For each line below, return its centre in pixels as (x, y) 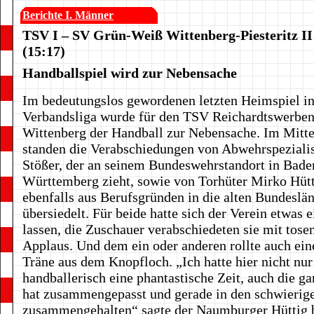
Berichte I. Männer (68, 15)
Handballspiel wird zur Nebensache (130, 73)
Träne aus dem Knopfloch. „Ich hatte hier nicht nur (168, 261)
